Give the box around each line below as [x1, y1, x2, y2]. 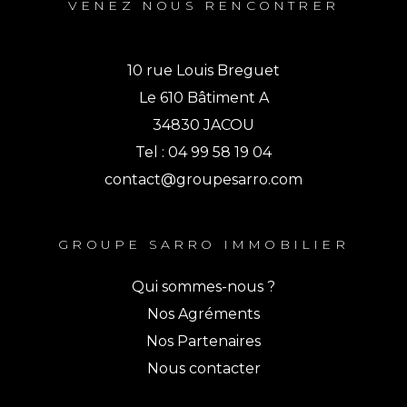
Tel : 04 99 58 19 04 [135, 144, 272, 162]
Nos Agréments [147, 305, 260, 323]
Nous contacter [146, 360, 261, 378]
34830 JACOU [153, 116, 254, 134]
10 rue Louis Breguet [127, 62, 280, 80]
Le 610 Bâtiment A [138, 89, 269, 107]
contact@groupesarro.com [104, 171, 303, 189]
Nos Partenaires [146, 333, 261, 351]
